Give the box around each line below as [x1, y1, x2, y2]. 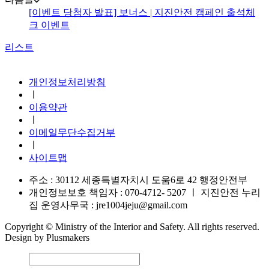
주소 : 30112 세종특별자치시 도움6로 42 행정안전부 [29, 175, 247, 186]
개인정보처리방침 [29, 77, 106, 88]
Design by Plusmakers [5, 232, 89, 243]
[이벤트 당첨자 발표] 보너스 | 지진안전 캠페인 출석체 [29, 7, 255, 18]
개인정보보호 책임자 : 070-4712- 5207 [29, 187, 186, 198]
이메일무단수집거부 [29, 127, 115, 138]
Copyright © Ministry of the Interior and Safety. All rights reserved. [5, 222, 259, 232]
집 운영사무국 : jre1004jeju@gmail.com [29, 200, 187, 211]
